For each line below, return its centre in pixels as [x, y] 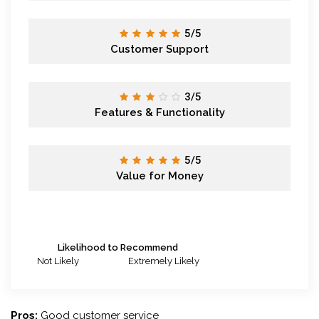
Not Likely [58, 261]
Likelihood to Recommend [117, 247]
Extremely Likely [164, 261]
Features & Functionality [159, 112]
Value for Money [159, 176]
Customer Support [159, 49]
